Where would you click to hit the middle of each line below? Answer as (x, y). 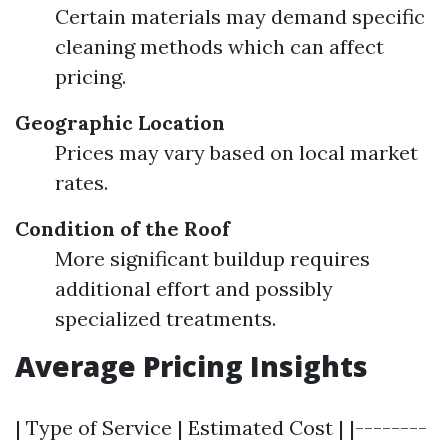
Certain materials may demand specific (240, 16)
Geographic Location (120, 122)
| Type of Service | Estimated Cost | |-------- (221, 427)
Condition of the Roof (122, 228)
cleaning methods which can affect (219, 46)
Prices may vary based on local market (236, 152)
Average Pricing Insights (191, 366)
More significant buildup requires (212, 258)
